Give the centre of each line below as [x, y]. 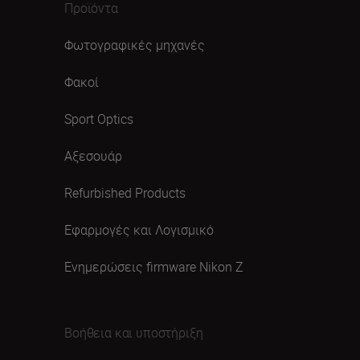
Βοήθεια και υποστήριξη [134, 332]
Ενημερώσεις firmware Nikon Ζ [154, 266]
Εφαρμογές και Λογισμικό [139, 229]
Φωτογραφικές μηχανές [135, 45]
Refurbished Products [125, 192]
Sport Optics [99, 119]
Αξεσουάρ [93, 155]
